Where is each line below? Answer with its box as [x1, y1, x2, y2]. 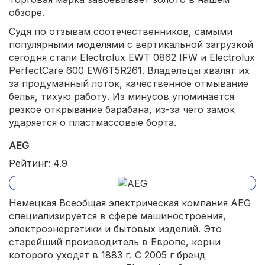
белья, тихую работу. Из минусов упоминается [9, 90, 234, 102]
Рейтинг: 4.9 [9, 157, 67, 169]
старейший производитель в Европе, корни [9, 236, 221, 248]
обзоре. [9, 6, 44, 18]
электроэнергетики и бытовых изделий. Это [9, 223, 222, 235]
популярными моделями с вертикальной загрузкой [9, 38, 253, 50]
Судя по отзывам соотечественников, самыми [9, 25, 232, 37]
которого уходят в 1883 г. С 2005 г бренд [9, 249, 206, 261]
